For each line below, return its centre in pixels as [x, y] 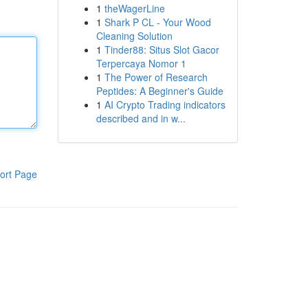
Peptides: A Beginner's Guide [159, 91]
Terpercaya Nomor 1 [141, 63]
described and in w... [141, 118]
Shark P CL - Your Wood [157, 22]
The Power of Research [156, 77]
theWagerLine [134, 8]
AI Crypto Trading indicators [165, 104]
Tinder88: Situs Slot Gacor [162, 49]
